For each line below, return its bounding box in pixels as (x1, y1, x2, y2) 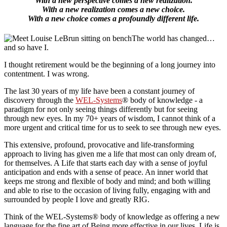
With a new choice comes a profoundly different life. (28, 14, 199, 23)
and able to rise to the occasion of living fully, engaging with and (4, 186, 210, 195)
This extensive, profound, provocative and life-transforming (4, 140, 194, 149)
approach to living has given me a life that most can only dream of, (4, 149, 216, 159)
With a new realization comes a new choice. (42, 5, 185, 14)
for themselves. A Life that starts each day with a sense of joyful (4, 159, 207, 168)
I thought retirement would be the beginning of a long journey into (4, 60, 215, 69)
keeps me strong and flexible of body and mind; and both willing (4, 177, 210, 186)
